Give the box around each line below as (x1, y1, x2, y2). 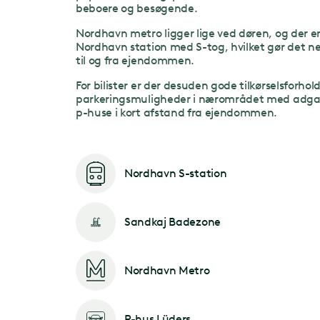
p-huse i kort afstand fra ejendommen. (76, 105, 278, 119)
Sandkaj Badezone (124, 215, 221, 229)
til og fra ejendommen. (76, 53, 197, 67)
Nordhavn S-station (124, 166, 227, 181)
